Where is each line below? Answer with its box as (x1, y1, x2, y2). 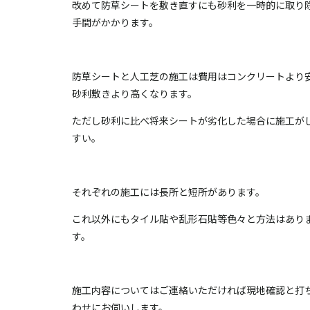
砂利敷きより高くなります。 (71, 86, 197, 100)
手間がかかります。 (71, 15, 158, 29)
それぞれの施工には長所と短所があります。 (71, 184, 265, 199)
